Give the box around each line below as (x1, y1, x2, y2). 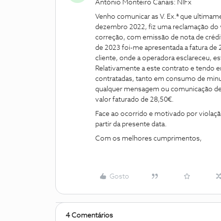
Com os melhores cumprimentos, (95, 135, 202, 142)
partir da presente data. (95, 121, 167, 128)
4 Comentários (66, 212, 113, 219)
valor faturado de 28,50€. (95, 96, 174, 103)
